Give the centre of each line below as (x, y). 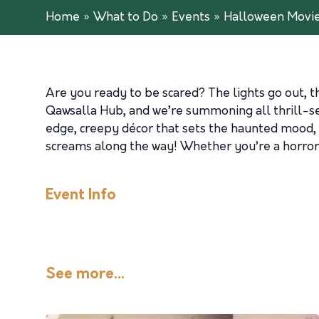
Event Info (81, 195)
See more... (85, 274)
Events (191, 17)
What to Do (126, 17)
